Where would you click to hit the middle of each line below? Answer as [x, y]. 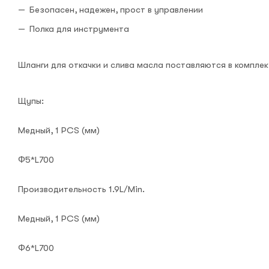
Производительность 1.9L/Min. [81, 189]
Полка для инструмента [79, 29]
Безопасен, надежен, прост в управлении [116, 10]
